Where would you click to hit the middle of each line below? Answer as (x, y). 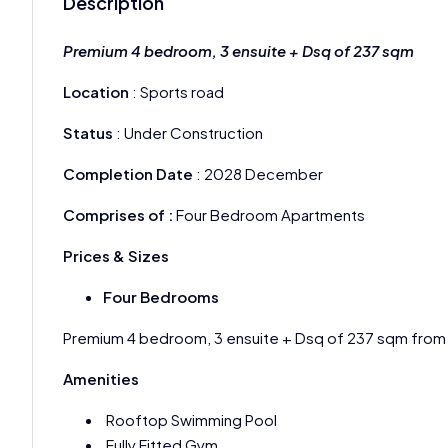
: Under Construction (188, 133)
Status (88, 133)
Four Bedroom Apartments (270, 215)
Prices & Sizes (117, 256)
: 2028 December (258, 174)
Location (96, 92)
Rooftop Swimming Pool (190, 420)
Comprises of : (119, 215)
